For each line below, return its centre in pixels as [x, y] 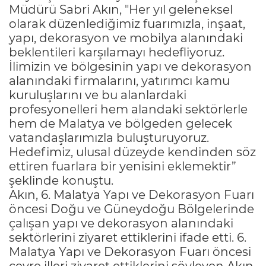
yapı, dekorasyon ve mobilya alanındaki [126, 38]
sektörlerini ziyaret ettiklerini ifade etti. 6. [128, 237]
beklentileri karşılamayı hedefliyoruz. [117, 52]
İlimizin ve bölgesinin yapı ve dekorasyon [130, 66]
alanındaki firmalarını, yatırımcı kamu [119, 80]
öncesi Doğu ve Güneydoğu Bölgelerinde [132, 209]
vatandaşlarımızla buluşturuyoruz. [109, 137]
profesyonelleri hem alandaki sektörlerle [128, 109]
